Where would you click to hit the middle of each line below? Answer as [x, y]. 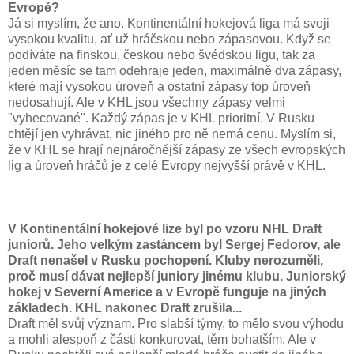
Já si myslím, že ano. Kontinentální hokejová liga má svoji [169, 23]
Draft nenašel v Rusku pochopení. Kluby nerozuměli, [166, 260]
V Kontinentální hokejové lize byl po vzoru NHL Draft [165, 228]
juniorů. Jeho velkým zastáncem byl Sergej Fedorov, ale [174, 244]
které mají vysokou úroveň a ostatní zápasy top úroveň [159, 86]
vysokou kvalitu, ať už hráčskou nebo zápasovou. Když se [169, 39]
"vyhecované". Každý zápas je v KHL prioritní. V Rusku [161, 118]
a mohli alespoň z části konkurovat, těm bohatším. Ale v [162, 339]
